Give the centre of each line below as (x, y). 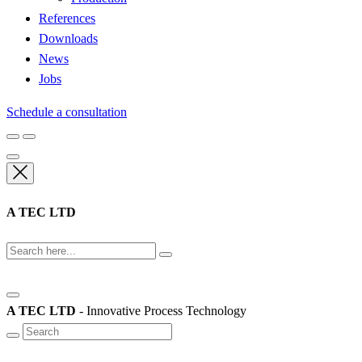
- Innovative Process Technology (161, 310)
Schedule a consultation (67, 112)
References (67, 18)
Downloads (68, 38)
